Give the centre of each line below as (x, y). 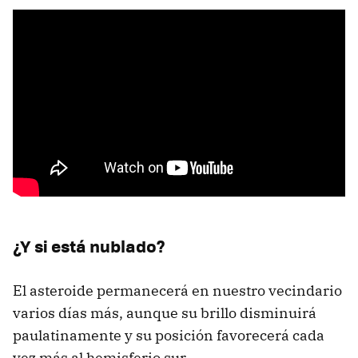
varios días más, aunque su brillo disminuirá (165, 312)
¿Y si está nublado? (89, 245)
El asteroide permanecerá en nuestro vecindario (177, 290)
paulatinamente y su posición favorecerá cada (169, 335)
